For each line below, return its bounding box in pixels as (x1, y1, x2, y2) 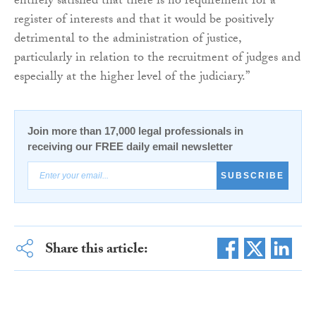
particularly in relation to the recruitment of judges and (14, 47, 300, 70)
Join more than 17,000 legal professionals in (28, 124, 243, 137)
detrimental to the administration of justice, (14, 28, 241, 51)
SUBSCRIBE (221, 170, 284, 181)
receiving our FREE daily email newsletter (28, 140, 233, 152)
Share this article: (44, 238, 148, 262)
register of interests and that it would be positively (14, 9, 274, 32)
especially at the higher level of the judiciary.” (14, 66, 250, 89)
